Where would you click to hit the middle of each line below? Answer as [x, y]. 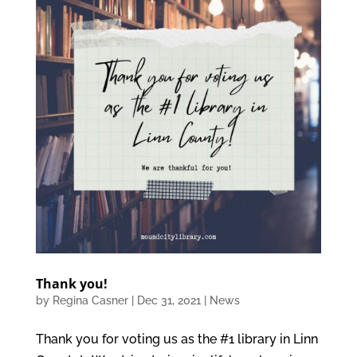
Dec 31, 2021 [169, 300]
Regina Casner [90, 300]
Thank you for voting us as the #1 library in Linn [177, 339]
